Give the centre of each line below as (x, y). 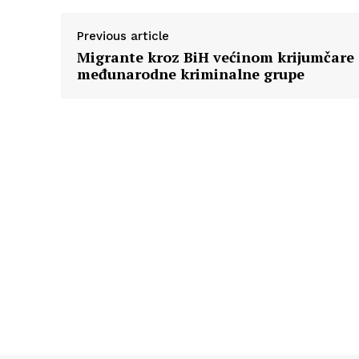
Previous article (123, 36)
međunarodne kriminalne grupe (191, 74)
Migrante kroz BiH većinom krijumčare (216, 57)
